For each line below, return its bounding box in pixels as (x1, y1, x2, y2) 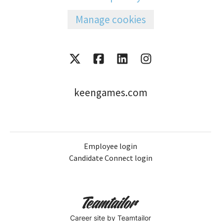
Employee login (84, 141, 137, 151)
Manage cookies (75, 13, 146, 26)
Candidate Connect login (69, 153, 152, 163)
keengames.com (74, 86, 147, 100)
